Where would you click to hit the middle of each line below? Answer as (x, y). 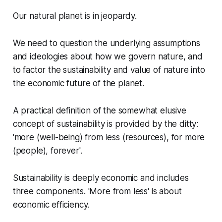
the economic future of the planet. (78, 83)
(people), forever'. (47, 150)
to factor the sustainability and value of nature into (109, 70)
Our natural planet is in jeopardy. (75, 16)
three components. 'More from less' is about (97, 191)
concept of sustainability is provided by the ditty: (106, 124)
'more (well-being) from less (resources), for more (109, 137)
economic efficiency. (51, 204)
